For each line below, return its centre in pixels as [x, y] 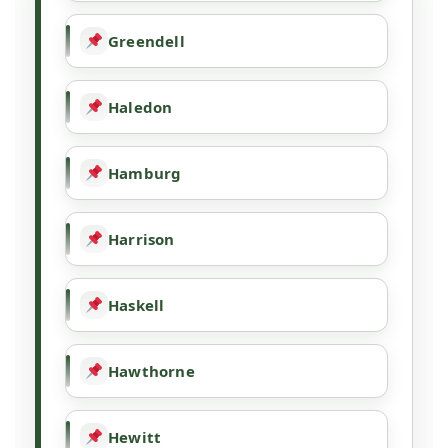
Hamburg [145, 173]
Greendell [146, 41]
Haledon [140, 107]
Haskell [136, 305]
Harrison [141, 239]
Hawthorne [151, 371]
